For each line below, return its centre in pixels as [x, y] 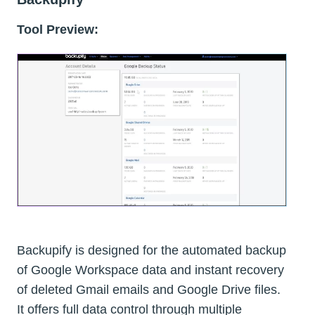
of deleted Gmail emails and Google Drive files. [149, 289]
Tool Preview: [58, 30]
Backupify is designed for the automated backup [152, 250]
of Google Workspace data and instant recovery [150, 270]
